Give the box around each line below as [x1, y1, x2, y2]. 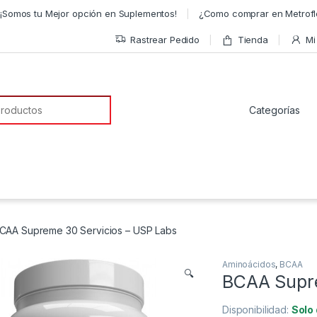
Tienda [237, 33, 268, 45]
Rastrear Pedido [130, 33, 200, 45]
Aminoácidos [222, 259, 276, 270]
